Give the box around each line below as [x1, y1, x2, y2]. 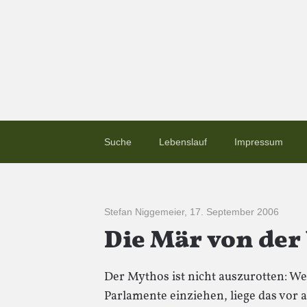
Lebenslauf [159, 136, 207, 147]
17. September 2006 [190, 206, 279, 217]
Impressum [234, 136, 283, 147]
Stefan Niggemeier [104, 206, 184, 217]
